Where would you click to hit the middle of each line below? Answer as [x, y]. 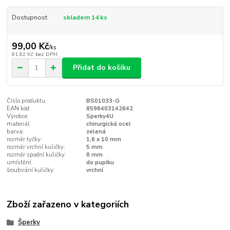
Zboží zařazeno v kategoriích [68, 204]
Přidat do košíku [102, 68]
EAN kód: [19, 108]
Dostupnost [29, 17]
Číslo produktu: [27, 101]
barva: [16, 131]
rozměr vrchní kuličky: [36, 147]
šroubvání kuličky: [31, 170]
